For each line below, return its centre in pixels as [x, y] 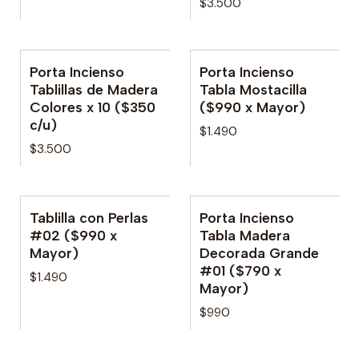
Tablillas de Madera [94, 89]
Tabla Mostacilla [253, 89]
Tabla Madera [245, 235]
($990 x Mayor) [252, 107]
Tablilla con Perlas [89, 217]
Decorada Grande [259, 252]
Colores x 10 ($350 [93, 107]
